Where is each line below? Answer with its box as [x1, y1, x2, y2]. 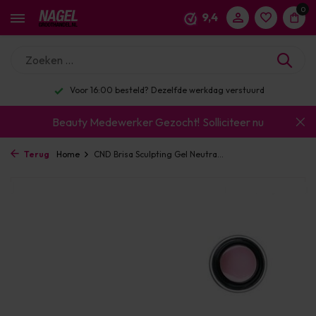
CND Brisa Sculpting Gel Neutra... [94, 149, 224, 159]
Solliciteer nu [202, 114, 264, 129]
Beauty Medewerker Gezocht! [52, 114, 200, 129]
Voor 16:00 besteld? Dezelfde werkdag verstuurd [68, 85, 265, 95]
